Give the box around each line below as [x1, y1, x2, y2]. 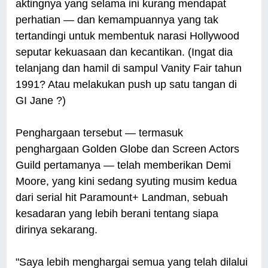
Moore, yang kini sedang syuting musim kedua [16, 175, 237, 188]
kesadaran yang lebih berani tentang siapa [16, 208, 219, 220]
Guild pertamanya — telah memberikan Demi [16, 159, 232, 172]
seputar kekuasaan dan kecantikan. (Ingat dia [16, 46, 233, 59]
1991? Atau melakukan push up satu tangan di [16, 78, 237, 91]
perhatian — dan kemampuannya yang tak [16, 14, 219, 26]
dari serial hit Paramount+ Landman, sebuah [16, 191, 229, 204]
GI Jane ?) [16, 95, 66, 107]
